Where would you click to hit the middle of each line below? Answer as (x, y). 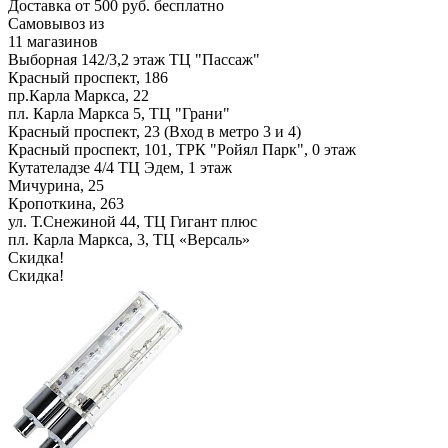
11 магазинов (53, 41)
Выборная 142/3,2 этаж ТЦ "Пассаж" (134, 59)
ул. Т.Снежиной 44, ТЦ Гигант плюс (132, 221)
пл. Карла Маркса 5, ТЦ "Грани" (119, 113)
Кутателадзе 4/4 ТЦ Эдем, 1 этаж (120, 167)
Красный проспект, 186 (88, 77)
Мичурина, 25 (56, 185)
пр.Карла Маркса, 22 (78, 95)
